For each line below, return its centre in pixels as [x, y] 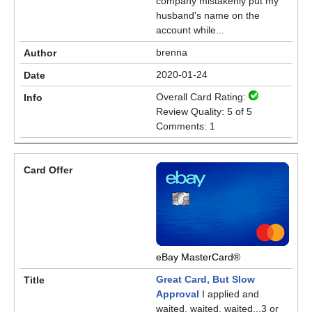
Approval [178, 294]
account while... [190, 30]
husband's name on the [208, 15]
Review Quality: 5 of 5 [204, 111]
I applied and [229, 294]
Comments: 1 [186, 126]
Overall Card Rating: [202, 97]
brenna [172, 52]
